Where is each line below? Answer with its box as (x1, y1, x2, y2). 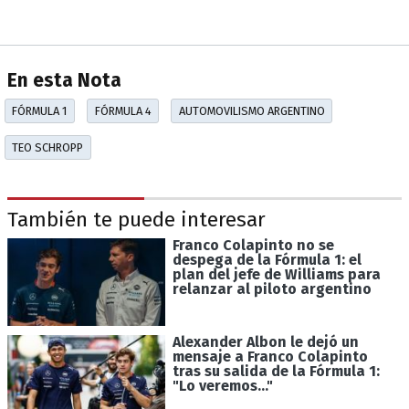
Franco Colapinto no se (172, 236, 334, 254)
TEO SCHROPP (12, 140, 84, 154)
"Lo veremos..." (172, 377, 273, 395)
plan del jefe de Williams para (172, 265, 381, 283)
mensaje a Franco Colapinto (172, 348, 368, 366)
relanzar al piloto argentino (172, 279, 372, 298)
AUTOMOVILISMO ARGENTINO (178, 103, 325, 118)
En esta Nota (7, 69, 121, 93)
